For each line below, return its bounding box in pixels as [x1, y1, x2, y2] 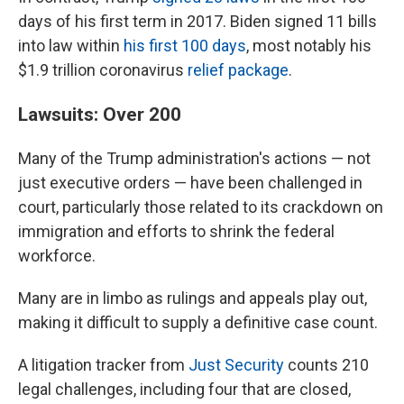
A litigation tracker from [18, 355, 188, 374]
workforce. [18, 246, 96, 265]
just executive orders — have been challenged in [18, 173, 363, 192]
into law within [18, 36, 124, 55]
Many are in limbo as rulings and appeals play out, [18, 289, 367, 308]
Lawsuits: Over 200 [18, 103, 186, 125]
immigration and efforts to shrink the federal [18, 222, 335, 241]
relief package [188, 60, 289, 79]
